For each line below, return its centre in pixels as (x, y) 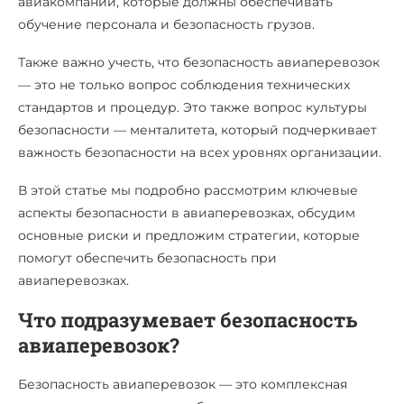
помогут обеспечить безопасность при (147, 257)
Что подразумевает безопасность (188, 319)
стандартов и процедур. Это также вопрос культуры (193, 107)
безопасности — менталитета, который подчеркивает (197, 129)
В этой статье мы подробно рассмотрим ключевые (188, 190)
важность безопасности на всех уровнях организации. (200, 152)
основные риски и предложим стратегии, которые (189, 235)
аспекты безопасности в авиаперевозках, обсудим (187, 212)
